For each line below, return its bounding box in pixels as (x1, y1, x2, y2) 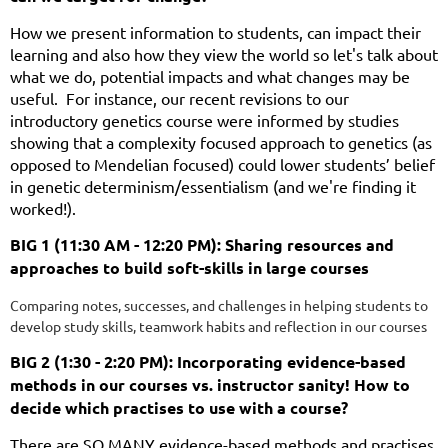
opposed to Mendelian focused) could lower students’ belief (10, 153, 435, 174)
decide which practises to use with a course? (10, 396, 360, 418)
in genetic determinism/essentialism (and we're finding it (10, 175, 416, 196)
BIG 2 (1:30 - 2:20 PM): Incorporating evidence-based (10, 350, 406, 372)
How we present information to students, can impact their (10, 21, 421, 42)
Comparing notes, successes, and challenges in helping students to (10, 295, 428, 314)
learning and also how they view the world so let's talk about (10, 43, 438, 64)
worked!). (10, 197, 76, 218)
